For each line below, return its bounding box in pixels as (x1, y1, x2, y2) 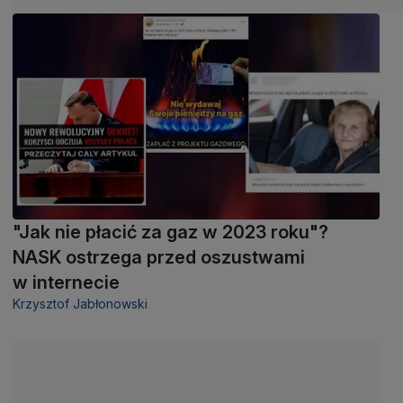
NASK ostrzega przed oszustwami (13, 246, 305, 268)
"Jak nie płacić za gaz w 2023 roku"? (13, 220, 328, 243)
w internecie (13, 271, 120, 293)
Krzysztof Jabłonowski (13, 295, 148, 311)
